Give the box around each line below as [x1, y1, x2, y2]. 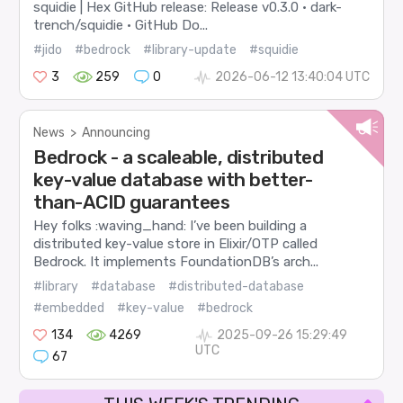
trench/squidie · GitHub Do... [33, 17, 209, 34]
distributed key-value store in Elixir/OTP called [33, 236, 318, 253]
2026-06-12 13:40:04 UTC [214, 68, 370, 85]
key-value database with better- [33, 168, 313, 192]
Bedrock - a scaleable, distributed [33, 146, 324, 169]
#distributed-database [168, 278, 305, 294]
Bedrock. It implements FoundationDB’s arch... [33, 254, 319, 271]
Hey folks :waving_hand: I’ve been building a [33, 218, 308, 235]
